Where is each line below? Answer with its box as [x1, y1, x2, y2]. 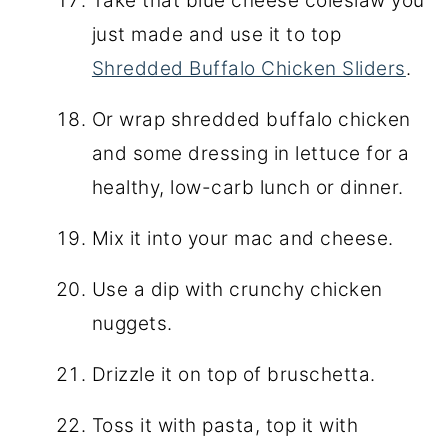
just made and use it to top [91, 22, 342, 46]
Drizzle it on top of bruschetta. [91, 362, 376, 386]
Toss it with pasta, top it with [91, 413, 359, 437]
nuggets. [91, 311, 173, 335]
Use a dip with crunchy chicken [91, 277, 383, 301]
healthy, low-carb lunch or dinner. [91, 175, 404, 199]
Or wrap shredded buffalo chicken [91, 107, 411, 131]
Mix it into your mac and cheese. [91, 226, 394, 250]
